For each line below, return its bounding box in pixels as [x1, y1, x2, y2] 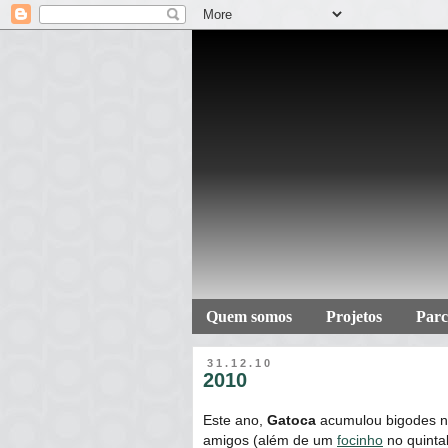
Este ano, [203, 411, 267, 428]
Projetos [326, 308, 382, 325]
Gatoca [267, 411, 316, 428]
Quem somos [206, 308, 292, 325]
